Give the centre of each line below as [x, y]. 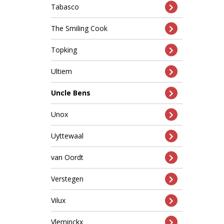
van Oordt [67, 157]
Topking [64, 50]
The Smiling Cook [79, 28]
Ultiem [61, 71]
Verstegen [67, 179]
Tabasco [65, 7]
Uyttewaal [67, 136]
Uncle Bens [71, 93]
